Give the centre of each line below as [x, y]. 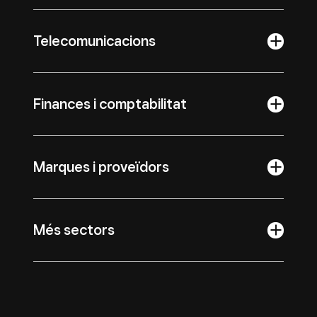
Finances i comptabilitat [110, 104]
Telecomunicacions [94, 41]
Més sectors [74, 230]
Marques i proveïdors [101, 167]
